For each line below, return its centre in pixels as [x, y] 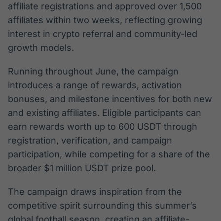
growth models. [41, 48]
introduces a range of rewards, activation [95, 85]
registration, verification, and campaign [90, 141]
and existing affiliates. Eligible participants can [105, 113]
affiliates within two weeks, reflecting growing [105, 20]
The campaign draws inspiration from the [95, 192]
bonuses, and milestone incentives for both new [110, 99]
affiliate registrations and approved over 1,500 [105, 6]
